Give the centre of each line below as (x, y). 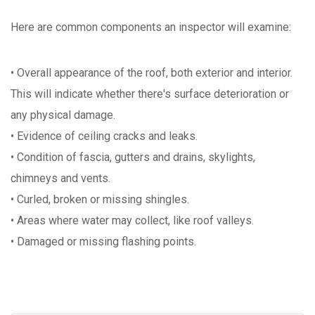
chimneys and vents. (60, 179)
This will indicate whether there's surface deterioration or (150, 94)
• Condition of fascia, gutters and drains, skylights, (133, 157)
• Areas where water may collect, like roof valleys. (132, 221)
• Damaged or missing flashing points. (103, 242)
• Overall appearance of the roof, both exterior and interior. (152, 73)
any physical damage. (63, 115)
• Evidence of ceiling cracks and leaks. (104, 136)
